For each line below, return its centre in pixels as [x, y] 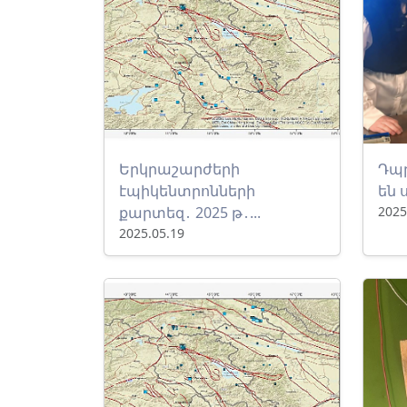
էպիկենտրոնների [187, 191]
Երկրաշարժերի [179, 169]
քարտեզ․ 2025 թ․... [190, 213]
